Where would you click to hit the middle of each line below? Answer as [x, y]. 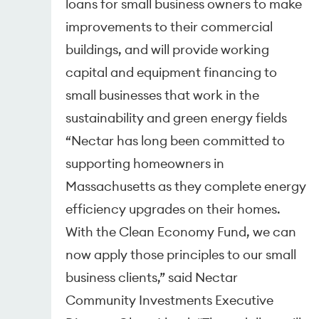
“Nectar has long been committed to [176, 140]
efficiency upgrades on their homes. [173, 209]
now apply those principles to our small [181, 254]
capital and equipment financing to [172, 72]
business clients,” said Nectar [152, 277]
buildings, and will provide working [168, 49]
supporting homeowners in [145, 163]
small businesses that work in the [163, 95]
